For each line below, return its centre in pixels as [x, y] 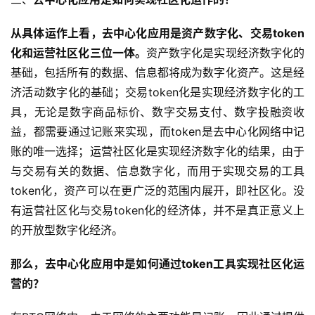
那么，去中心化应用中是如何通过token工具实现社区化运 [157, 264]
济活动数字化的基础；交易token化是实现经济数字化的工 [157, 92]
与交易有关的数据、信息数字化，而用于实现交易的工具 [157, 171]
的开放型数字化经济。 [67, 230]
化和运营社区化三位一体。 [78, 53]
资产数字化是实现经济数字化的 [225, 53]
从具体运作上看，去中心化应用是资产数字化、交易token [157, 33]
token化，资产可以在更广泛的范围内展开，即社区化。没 [157, 191]
